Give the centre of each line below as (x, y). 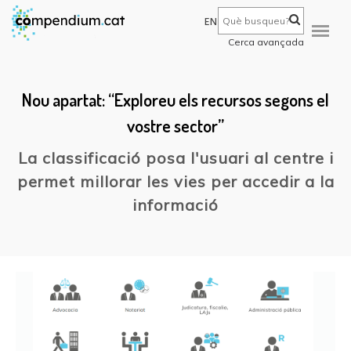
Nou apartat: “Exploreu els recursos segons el (175, 100)
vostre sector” (175, 125)
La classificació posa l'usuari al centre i (175, 158)
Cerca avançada (266, 42)
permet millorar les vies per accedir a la (175, 181)
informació (175, 205)
